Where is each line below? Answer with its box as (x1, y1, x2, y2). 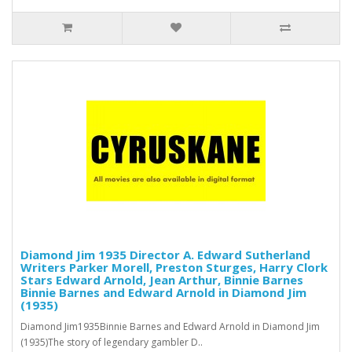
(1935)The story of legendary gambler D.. (20, 335, 203, 349)
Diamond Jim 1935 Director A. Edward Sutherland (20, 246, 310, 262)
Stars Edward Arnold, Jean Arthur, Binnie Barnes (20, 271, 303, 288)
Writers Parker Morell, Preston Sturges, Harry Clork (20, 258, 328, 275)
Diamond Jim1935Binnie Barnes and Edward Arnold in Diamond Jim (20, 319, 320, 333)
